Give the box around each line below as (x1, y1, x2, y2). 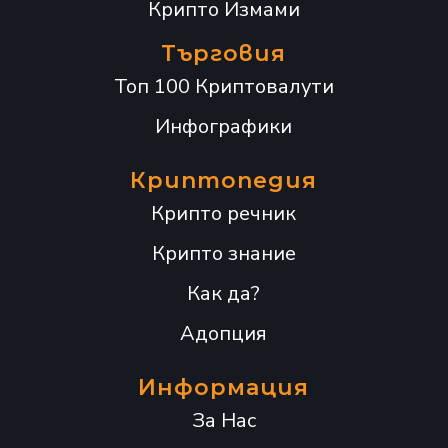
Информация (138, 374, 310, 402)
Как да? (187, 280, 261, 308)
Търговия (161, 40, 287, 68)
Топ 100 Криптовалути (113, 73, 334, 101)
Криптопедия (130, 167, 318, 195)
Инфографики (155, 113, 293, 141)
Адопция (180, 320, 268, 348)
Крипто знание (151, 240, 296, 268)
